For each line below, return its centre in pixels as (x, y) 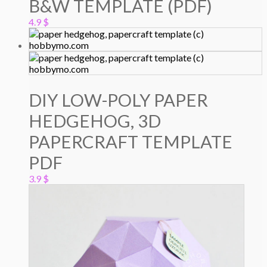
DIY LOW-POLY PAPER (118, 100)
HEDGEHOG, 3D (95, 120)
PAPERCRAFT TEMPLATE (131, 141)
